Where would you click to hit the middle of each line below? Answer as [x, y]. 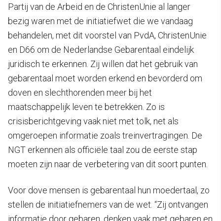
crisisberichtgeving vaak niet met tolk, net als [93, 121]
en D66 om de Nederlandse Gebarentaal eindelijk [101, 49]
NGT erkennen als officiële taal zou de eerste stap [103, 149]
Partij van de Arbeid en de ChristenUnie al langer [99, 6]
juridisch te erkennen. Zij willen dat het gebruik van [103, 64]
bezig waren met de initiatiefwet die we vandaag [100, 21]
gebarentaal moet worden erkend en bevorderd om [105, 78]
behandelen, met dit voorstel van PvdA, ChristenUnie [107, 35]
